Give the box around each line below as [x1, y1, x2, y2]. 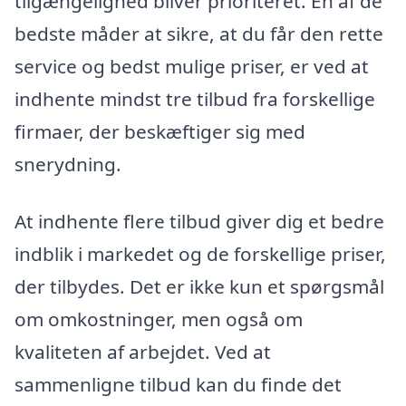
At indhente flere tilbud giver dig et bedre [14, 208, 384, 235]
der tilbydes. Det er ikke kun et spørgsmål [14, 274, 384, 300]
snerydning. [14, 150, 121, 177]
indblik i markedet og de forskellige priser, [14, 241, 386, 267]
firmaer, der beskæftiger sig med [14, 118, 305, 144]
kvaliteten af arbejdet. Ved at [14, 339, 271, 365]
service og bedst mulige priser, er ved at [14, 53, 369, 79]
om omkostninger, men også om [14, 306, 303, 333]
